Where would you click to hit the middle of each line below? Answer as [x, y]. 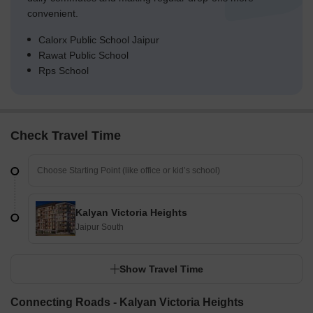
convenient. [53, 14]
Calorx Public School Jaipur [99, 40]
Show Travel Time [161, 269]
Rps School [64, 71]
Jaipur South [100, 227]
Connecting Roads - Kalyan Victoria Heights [127, 303]
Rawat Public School [83, 56]
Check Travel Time [66, 136]
